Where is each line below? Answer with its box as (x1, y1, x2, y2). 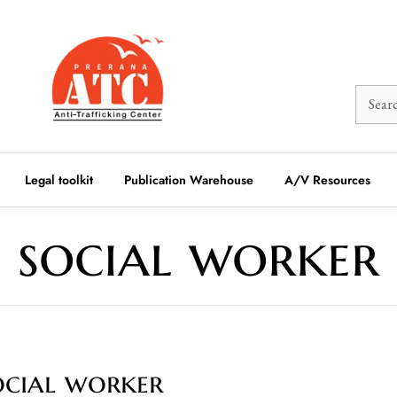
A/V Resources (284, 170, 370, 189)
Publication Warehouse (124, 170, 253, 189)
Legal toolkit (25, 170, 93, 189)
